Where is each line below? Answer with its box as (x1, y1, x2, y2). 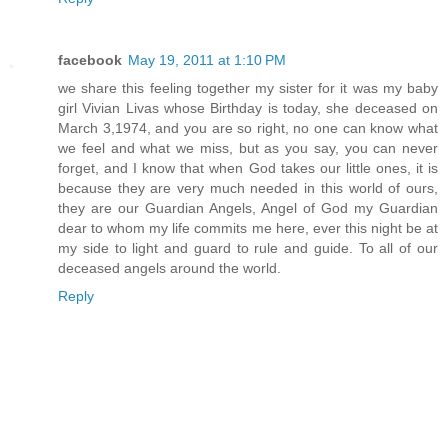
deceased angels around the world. (58, 260, 281, 277)
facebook (58, 52, 122, 69)
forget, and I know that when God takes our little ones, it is (58, 160, 438, 177)
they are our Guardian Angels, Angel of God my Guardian (58, 200, 438, 217)
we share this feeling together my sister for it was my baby (58, 80, 438, 97)
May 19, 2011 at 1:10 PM (128, 52, 286, 69)
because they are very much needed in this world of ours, (58, 180, 438, 197)
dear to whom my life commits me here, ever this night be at (58, 220, 438, 237)
